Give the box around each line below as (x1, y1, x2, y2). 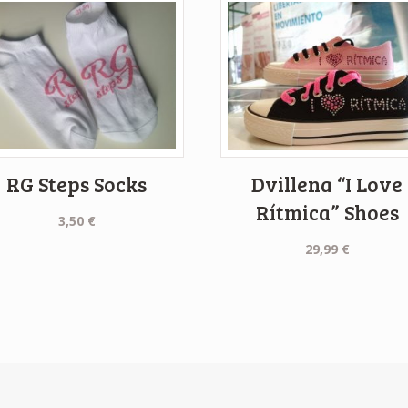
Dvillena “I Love (251, 170, 403, 199)
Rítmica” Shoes (255, 199, 399, 227)
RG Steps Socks (6, 169, 148, 198)
